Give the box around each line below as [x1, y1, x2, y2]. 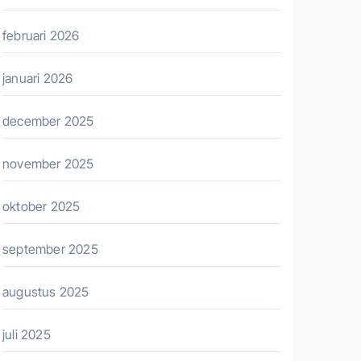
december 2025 [2, 113, 94, 129]
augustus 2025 [2, 284, 89, 300]
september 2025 [2, 241, 98, 257]
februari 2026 [2, 27, 80, 44]
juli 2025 [2, 326, 51, 342]
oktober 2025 [2, 198, 81, 214]
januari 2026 [2, 70, 73, 86]
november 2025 [2, 156, 94, 172]
